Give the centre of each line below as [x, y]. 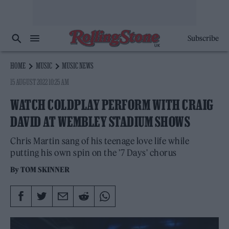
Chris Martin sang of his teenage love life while [100, 141]
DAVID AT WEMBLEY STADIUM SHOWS [100, 122]
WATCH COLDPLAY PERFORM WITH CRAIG [112, 105]
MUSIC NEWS [78, 65]
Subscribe [203, 38]
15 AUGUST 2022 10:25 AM [40, 82]
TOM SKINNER [45, 170]
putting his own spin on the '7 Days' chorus [94, 153]
